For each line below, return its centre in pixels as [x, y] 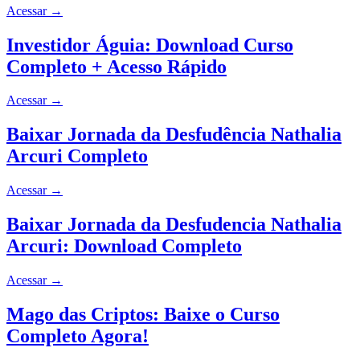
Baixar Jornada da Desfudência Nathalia [174, 135]
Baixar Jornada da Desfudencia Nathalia [174, 225]
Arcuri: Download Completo [124, 246]
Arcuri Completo [77, 156]
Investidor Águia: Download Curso [150, 45]
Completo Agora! [78, 335]
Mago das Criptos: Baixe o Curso [143, 314]
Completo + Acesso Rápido [117, 66]
